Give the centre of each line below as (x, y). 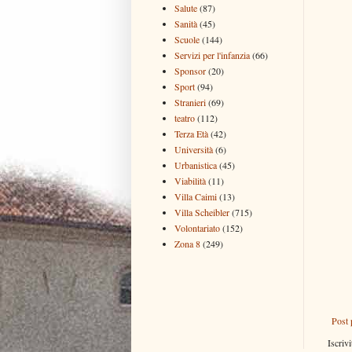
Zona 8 (187, 243)
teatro (185, 117)
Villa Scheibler (202, 212)
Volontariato (197, 227)
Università (194, 149)
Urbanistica (196, 165)
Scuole (187, 39)
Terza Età (191, 133)
